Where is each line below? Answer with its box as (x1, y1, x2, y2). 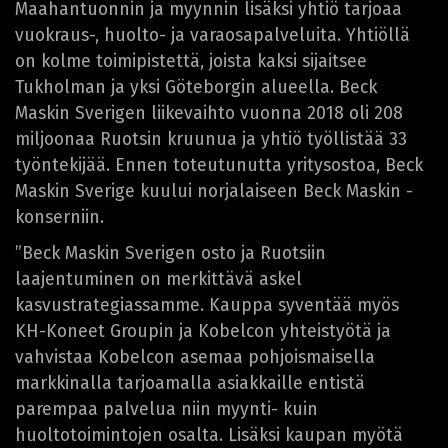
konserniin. (15, 206, 104, 228)
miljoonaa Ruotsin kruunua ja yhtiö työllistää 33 (15, 128, 407, 150)
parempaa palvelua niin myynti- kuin (15, 398, 318, 420)
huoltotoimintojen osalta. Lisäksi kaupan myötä (15, 424, 403, 446)
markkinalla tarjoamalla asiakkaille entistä (15, 372, 365, 394)
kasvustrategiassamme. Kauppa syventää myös (15, 294, 399, 316)
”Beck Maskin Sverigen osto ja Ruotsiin (15, 242, 326, 264)
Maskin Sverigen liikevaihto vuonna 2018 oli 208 (15, 102, 403, 124)
